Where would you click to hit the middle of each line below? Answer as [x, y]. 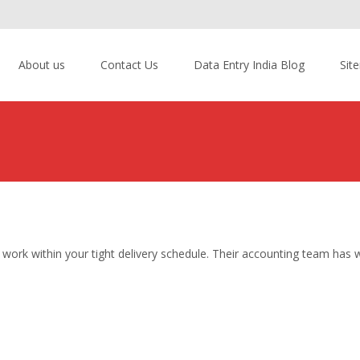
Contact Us [129, 65]
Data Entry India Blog [249, 65]
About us [42, 65]
